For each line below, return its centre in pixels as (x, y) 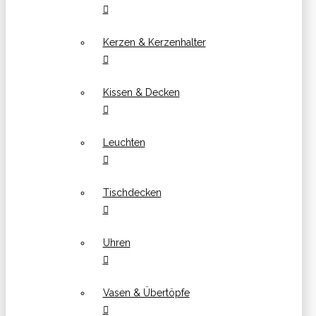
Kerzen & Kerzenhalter (154, 42)
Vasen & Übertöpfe (146, 292)
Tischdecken (132, 192)
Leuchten (124, 142)
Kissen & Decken (141, 92)
